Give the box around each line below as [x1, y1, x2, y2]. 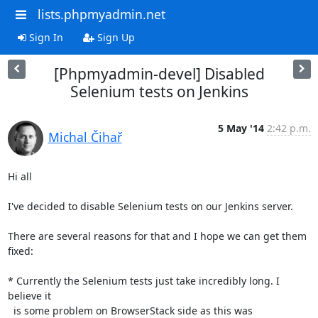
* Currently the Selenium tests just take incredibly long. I [7, 273, 280, 287]
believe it [7, 288, 51, 302]
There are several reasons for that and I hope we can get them [7, 229, 307, 243]
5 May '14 [217, 121, 264, 135]
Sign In [26, 30, 63, 44]
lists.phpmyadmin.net [37, 6, 165, 23]
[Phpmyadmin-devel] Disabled [53, 63, 265, 84]
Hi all [7, 169, 32, 183]
